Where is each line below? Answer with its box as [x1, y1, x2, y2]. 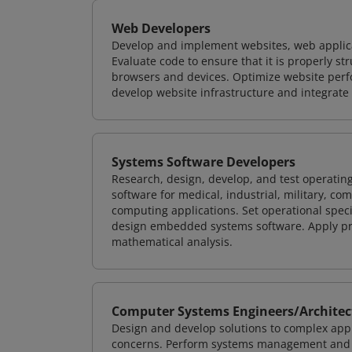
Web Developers [112, 20, 211, 37]
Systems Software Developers [112, 153, 295, 170]
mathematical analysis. [112, 234, 233, 249]
